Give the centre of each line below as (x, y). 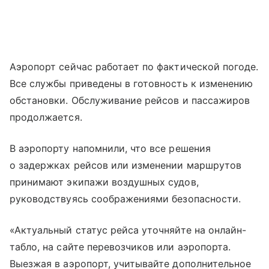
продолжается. (46, 117)
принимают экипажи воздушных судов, (104, 182)
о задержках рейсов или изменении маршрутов (126, 165)
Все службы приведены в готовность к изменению (131, 83)
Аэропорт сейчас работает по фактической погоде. (134, 66)
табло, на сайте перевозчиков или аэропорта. (120, 246)
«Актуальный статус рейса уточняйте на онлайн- (128, 230)
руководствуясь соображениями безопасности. (125, 198)
